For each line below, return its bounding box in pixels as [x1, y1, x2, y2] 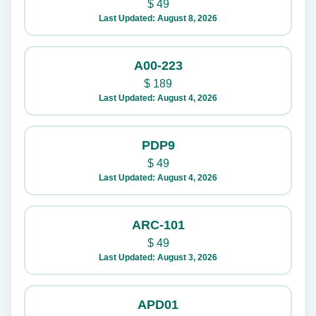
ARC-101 [131, 218, 185, 232]
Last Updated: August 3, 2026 [99, 253, 217, 262]
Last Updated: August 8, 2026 [99, 13, 217, 23]
